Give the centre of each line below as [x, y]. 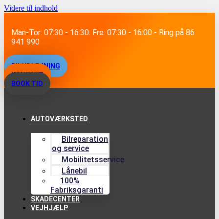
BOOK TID [27, 84]
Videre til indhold [31, 8]
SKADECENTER [55, 199]
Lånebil [74, 171]
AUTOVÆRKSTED [59, 119]
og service [70, 148]
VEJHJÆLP [49, 208]
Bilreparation [85, 139]
